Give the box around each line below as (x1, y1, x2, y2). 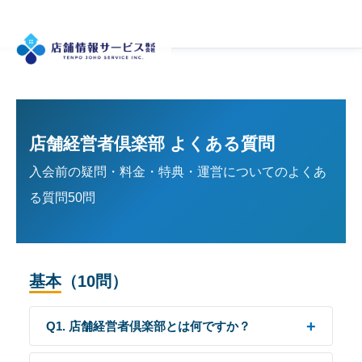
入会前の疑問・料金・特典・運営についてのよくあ (29, 165, 326, 179)
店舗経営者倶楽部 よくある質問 (29, 134, 275, 153)
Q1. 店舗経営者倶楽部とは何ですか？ (46, 319, 250, 333)
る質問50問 (29, 191, 95, 204)
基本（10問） (29, 272, 128, 290)
